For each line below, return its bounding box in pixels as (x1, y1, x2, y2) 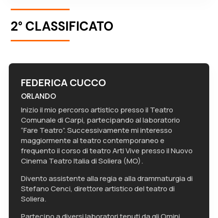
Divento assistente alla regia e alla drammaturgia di (20, 173, 193, 184)
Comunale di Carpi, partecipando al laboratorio (20, 115, 180, 126)
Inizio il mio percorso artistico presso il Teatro (20, 105, 173, 115)
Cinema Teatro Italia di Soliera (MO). (20, 156, 143, 166)
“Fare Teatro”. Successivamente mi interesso (20, 125, 172, 136)
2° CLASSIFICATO (11, 18, 114, 35)
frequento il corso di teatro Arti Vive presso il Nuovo (20, 145, 193, 156)
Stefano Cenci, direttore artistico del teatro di (20, 183, 175, 194)
